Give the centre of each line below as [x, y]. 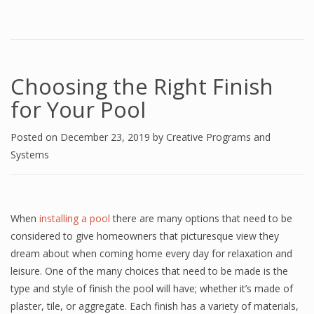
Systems [30, 155]
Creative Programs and [218, 137]
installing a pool [75, 218]
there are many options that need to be [201, 218]
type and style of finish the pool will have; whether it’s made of [152, 288]
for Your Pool [78, 109]
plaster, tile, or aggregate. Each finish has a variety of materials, [155, 306]
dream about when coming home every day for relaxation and [151, 253]
